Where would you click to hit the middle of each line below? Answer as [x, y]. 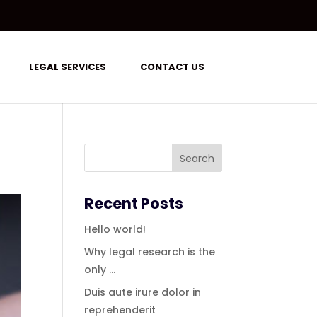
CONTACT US [172, 67]
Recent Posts [134, 203]
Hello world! [115, 229]
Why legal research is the [150, 252]
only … [100, 270]
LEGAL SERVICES [67, 67]
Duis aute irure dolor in [143, 292]
